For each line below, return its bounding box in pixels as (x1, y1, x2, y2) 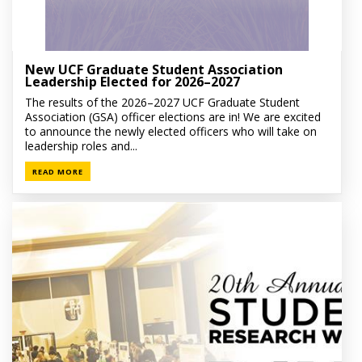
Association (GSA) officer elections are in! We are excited (25, 108, 322, 124)
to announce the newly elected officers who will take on (25, 123, 318, 139)
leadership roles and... (25, 137, 138, 154)
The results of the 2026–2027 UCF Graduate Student (25, 94, 301, 110)
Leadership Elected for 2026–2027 (25, 72, 241, 90)
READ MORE (32, 166, 83, 177)
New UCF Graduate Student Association (25, 60, 284, 78)
